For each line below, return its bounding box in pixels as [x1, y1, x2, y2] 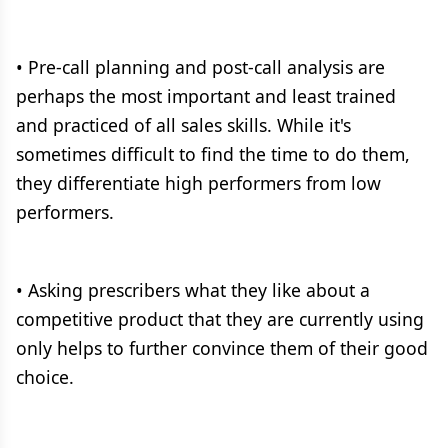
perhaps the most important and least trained [16, 84, 396, 108]
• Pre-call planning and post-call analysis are [16, 55, 385, 79]
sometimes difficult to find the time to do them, [16, 142, 410, 166]
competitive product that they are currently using [16, 307, 424, 331]
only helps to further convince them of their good [16, 336, 428, 360]
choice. [16, 365, 74, 389]
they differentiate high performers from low [16, 171, 381, 195]
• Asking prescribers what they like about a [16, 278, 370, 302]
